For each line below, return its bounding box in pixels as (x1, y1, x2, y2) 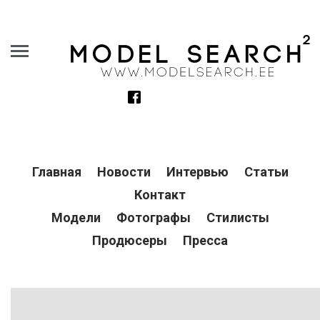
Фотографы (116, 210, 191, 225)
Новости (96, 164, 151, 179)
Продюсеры (92, 233, 167, 248)
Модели (51, 210, 101, 225)
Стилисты (206, 210, 269, 225)
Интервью (166, 164, 229, 179)
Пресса (183, 233, 228, 248)
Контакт (134, 187, 186, 202)
